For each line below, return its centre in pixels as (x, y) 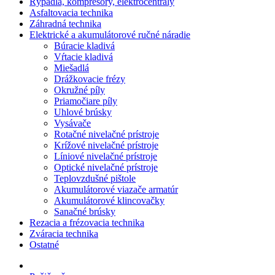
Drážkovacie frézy (90, 79)
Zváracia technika (64, 234)
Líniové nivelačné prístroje (106, 156)
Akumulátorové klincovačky (109, 200)
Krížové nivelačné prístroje (106, 145)
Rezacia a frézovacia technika (87, 223)
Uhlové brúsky (83, 112)
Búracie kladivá (84, 46)
